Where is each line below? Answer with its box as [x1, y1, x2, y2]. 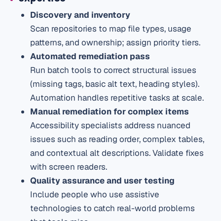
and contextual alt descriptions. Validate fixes [30, 147, 204, 159]
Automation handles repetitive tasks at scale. [30, 92, 204, 104]
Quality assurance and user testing [30, 175, 175, 186]
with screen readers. [30, 161, 108, 173]
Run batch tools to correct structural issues [30, 65, 197, 76]
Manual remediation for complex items [30, 106, 189, 117]
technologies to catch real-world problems [30, 203, 195, 214]
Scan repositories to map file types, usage [30, 23, 192, 35]
